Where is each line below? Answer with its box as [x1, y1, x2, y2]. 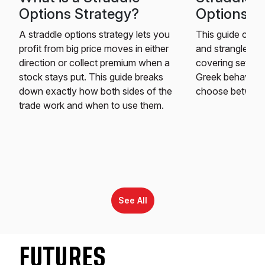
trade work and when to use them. [19, 99, 164, 112]
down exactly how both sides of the [19, 85, 172, 98]
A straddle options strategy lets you [19, 28, 170, 41]
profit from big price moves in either [19, 43, 169, 55]
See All [118, 196, 147, 206]
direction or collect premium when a [19, 57, 170, 69]
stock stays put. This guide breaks [19, 71, 163, 83]
